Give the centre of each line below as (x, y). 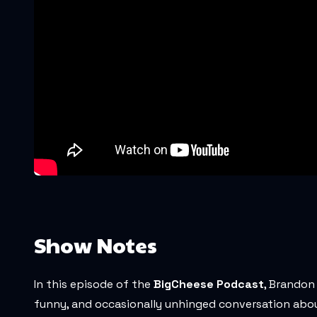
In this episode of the (94, 284)
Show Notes (96, 244)
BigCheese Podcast (209, 284)
